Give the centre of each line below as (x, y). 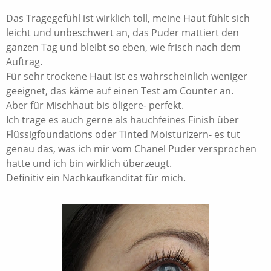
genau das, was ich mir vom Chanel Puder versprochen (131, 149)
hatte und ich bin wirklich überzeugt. (89, 164)
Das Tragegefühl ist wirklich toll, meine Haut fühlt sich (128, 18)
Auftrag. (24, 62)
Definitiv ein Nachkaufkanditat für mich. (96, 178)
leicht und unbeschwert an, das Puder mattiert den (122, 33)
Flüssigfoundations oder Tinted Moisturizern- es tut (123, 135)
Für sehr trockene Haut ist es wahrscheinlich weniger (127, 77)
